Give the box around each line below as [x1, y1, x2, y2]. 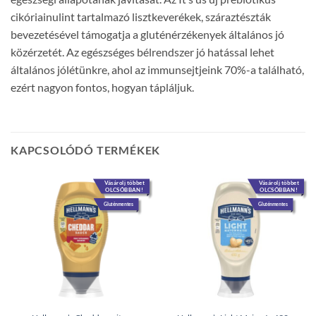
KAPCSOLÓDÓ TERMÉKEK [11, 143, 161, 157]
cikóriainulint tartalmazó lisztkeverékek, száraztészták [11, 10, 271, 24]
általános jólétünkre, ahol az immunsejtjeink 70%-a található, [11, 63, 304, 77]
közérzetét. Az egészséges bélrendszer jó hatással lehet [11, 45, 274, 59]
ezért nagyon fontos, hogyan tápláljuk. [11, 80, 194, 95]
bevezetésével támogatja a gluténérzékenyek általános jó [11, 28, 284, 42]
